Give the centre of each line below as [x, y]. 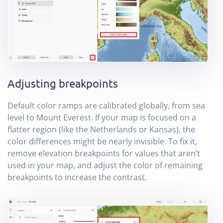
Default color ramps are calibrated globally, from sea [106, 105]
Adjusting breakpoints [63, 83]
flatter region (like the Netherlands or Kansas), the [101, 129]
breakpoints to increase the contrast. [77, 177]
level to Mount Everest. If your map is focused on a [102, 117]
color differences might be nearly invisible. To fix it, [102, 141]
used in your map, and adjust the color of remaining [105, 165]
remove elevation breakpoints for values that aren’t [104, 153]
